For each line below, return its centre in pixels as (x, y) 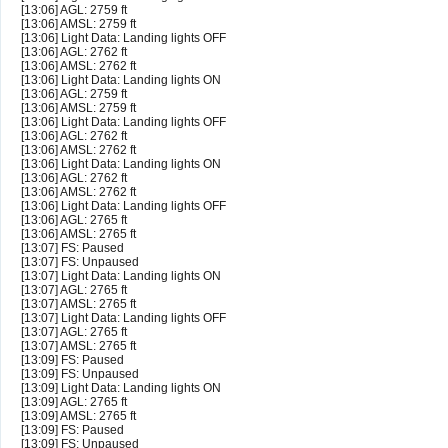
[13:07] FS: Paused (72, 248)
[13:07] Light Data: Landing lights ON (121, 276)
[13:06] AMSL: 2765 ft (78, 234)
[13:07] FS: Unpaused (80, 262)
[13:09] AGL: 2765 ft (74, 402)
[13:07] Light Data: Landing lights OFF (123, 318)
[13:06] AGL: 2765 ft (74, 220)
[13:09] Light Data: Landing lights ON (121, 388)
